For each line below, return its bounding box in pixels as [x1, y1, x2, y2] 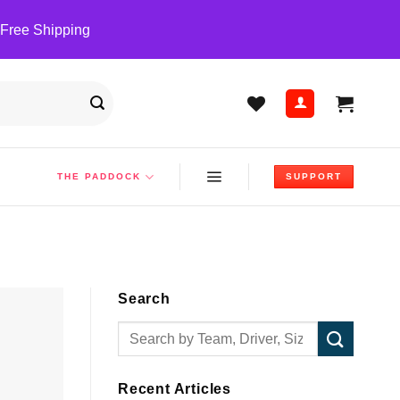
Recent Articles [118, 381, 231, 397]
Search [118, 291, 171, 307]
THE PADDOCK [57, 171, 142, 181]
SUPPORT [285, 171, 342, 181]
